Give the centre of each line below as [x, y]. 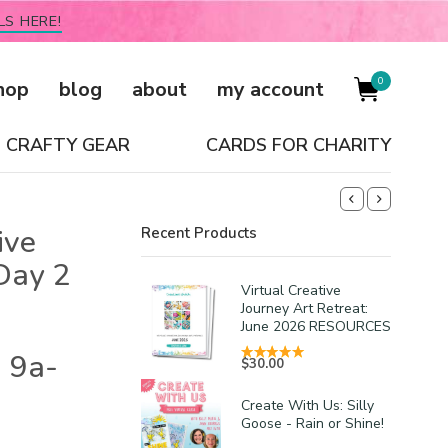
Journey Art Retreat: [304, 308]
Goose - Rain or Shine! [312, 423]
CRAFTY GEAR [67, 144]
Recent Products [199, 233]
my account [270, 89]
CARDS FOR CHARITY [298, 144]
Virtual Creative [291, 290]
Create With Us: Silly [307, 405]
